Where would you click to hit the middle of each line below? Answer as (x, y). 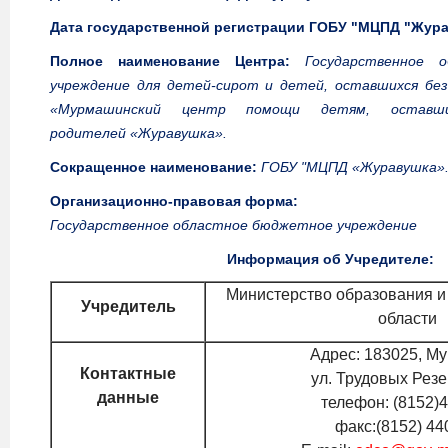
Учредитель (128, 306)
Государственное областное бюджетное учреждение (233, 225)
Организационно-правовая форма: (174, 201)
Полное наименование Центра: (177, 61)
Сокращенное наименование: (153, 167)
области (407, 318)
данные (128, 397)
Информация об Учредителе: (330, 259)
